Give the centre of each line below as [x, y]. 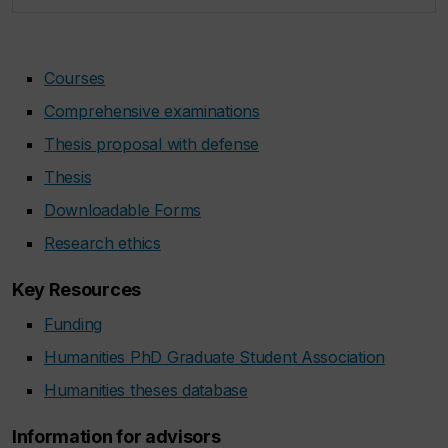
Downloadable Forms [122, 210]
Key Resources [76, 289]
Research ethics [102, 243]
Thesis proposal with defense [152, 144]
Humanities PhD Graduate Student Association [214, 357]
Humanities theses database [146, 390]
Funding [73, 324]
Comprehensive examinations [152, 111]
